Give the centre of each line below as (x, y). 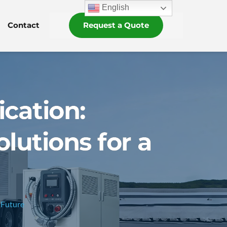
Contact (23, 25)
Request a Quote (116, 25)
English (115, 8)
